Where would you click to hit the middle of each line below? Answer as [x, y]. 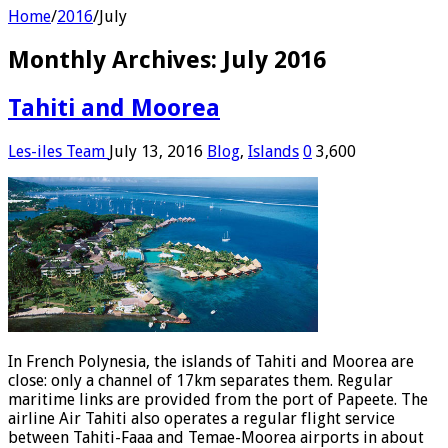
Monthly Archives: [115, 59]
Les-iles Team [58, 151]
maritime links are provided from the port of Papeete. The [218, 399]
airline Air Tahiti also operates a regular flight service [201, 418]
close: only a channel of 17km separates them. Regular [200, 380]
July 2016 [274, 59]
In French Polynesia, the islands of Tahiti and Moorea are [211, 361]
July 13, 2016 [156, 151]
